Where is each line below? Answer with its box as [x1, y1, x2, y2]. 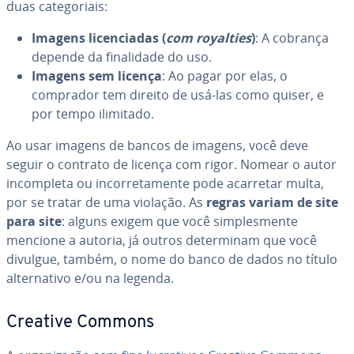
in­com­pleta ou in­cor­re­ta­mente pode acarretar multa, [6, 175, 324, 192]
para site [6, 213, 62, 230]
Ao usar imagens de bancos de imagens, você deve [6, 137, 308, 154]
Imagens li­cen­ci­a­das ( [32, 29, 166, 47]
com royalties [166, 29, 251, 47]
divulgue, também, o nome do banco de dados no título [6, 250, 337, 268]
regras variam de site [206, 194, 338, 211]
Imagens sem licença [32, 67, 162, 85]
